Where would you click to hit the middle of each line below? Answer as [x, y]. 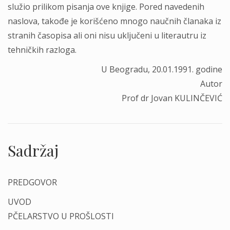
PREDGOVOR [32, 182]
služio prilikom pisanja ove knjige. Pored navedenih [106, 7]
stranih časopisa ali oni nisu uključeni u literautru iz [107, 35]
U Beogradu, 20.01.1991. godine [162, 69]
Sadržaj [33, 150]
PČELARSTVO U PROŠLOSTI [61, 216]
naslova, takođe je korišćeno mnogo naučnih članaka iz [114, 21]
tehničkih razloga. [42, 50]
